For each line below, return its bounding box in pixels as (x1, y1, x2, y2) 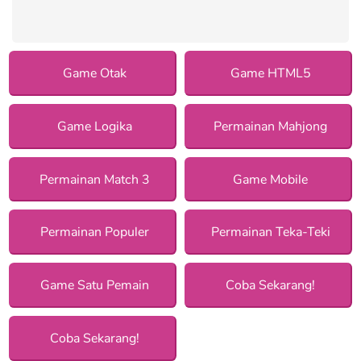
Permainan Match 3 (39, 170, 151, 189)
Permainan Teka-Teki (210, 223, 330, 242)
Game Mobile (233, 170, 309, 189)
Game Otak (63, 64, 127, 82)
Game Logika (57, 117, 133, 135)
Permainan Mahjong (214, 117, 328, 135)
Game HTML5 (230, 64, 311, 82)
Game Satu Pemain (40, 276, 150, 295)
